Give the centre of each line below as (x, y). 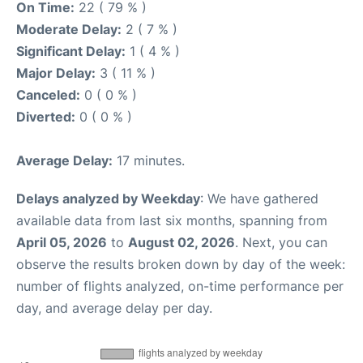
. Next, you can (281, 242)
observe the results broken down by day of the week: (181, 264)
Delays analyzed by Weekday (108, 198)
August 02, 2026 (181, 242)
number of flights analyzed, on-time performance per (180, 286)
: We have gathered (259, 198)
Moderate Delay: (69, 29)
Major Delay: (56, 73)
